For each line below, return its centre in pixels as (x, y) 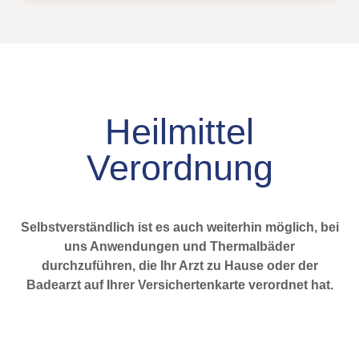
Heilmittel (179, 131)
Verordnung (179, 167)
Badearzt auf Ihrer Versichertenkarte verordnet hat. (179, 284)
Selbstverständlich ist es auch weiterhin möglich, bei (179, 227)
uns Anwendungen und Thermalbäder (179, 246)
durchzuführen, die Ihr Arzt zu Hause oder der (179, 265)
